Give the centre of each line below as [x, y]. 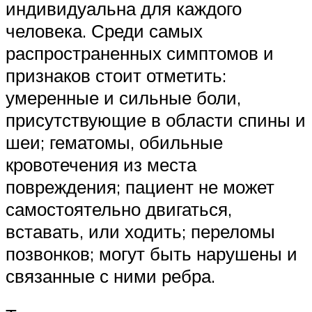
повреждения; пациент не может [140, 186]
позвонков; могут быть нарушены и [151, 253]
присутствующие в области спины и [156, 119]
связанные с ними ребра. [110, 275]
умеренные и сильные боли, [123, 97]
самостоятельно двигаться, [119, 209]
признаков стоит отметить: [116, 75]
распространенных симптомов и [140, 53]
